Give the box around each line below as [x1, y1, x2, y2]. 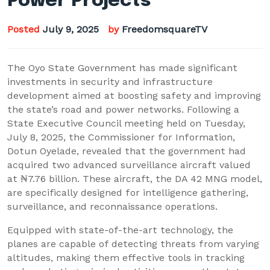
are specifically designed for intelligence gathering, [7, 187, 248, 199]
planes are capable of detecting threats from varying [7, 238, 259, 250]
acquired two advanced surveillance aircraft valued [7, 159, 251, 171]
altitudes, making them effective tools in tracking [7, 252, 245, 264]
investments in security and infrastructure [7, 76, 213, 88]
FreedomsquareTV [122, 24, 207, 36]
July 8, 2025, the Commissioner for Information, [7, 131, 235, 143]
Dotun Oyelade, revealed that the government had [7, 145, 246, 157]
